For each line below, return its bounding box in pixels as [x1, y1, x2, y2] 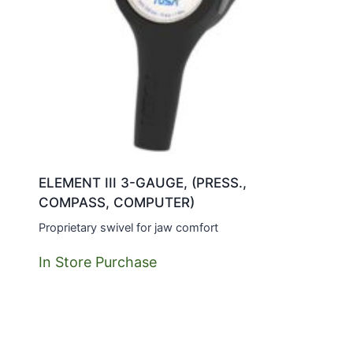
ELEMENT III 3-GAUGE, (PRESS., [38, 174, 247, 191]
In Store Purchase [38, 253, 157, 270]
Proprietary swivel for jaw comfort [38, 220, 218, 235]
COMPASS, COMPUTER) [38, 194, 195, 210]
